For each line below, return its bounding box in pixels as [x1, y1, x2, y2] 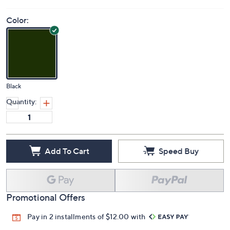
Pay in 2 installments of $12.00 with [27, 212, 147, 221]
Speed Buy [159, 145, 199, 156]
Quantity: [6, 97, 36, 106]
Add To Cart [44, 145, 89, 156]
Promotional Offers [6, 192, 85, 203]
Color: [6, 15, 29, 26]
